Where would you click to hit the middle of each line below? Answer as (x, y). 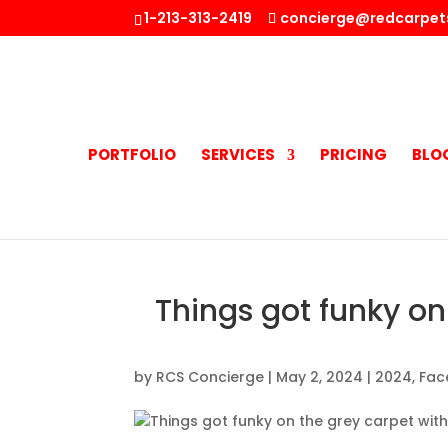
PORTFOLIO (131, 154)
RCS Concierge (210, 377)
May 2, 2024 (320, 377)
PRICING (353, 154)
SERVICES (237, 154)
